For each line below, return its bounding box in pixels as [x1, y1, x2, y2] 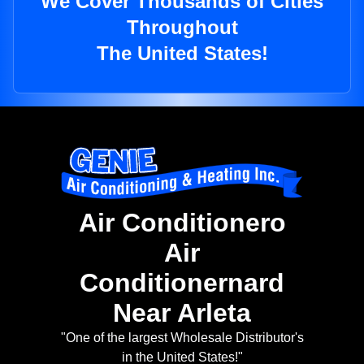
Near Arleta [113, 298, 251, 328]
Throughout [126, 16, 238, 39]
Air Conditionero [78, 208, 286, 238]
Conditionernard [80, 268, 284, 298]
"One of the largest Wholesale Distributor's [60, 331, 304, 345]
